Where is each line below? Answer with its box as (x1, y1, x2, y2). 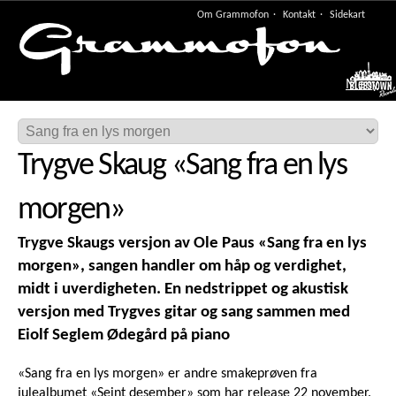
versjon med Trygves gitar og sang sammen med (18, 304, 350, 322)
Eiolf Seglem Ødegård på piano (18, 327, 230, 345)
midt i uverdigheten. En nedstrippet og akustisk (18, 281, 348, 299)
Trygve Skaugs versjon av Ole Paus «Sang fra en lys (18, 235, 367, 253)
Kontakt (283, 10, 316, 20)
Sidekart (330, 10, 365, 20)
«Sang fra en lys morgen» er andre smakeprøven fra (18, 367, 317, 382)
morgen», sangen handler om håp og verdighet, (18, 258, 346, 276)
